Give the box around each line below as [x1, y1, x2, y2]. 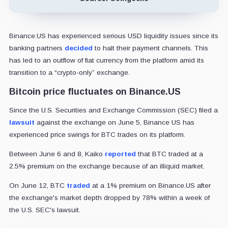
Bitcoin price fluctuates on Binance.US [9, 87, 181, 97]
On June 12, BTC [9, 182, 67, 190]
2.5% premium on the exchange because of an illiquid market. [9, 162, 205, 170]
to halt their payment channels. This [92, 44, 208, 52]
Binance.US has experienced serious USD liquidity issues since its [9, 32, 218, 40]
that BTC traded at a [135, 150, 203, 158]
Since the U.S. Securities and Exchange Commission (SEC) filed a [9, 106, 218, 115]
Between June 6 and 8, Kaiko [9, 150, 105, 158]
